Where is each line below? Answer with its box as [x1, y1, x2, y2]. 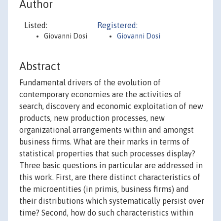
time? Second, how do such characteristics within [19, 208, 193, 218]
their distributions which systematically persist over [19, 196, 204, 206]
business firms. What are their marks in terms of [19, 137, 189, 147]
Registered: [97, 21, 138, 30]
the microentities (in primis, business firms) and [19, 184, 189, 194]
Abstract [19, 60, 60, 73]
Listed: [24, 21, 47, 30]
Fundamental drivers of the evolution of [19, 78, 161, 87]
